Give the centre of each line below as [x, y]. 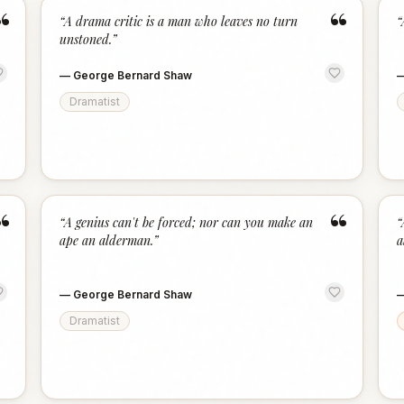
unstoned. [86, 39]
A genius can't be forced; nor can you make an [189, 222]
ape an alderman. [107, 240]
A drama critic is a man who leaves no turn [181, 21]
